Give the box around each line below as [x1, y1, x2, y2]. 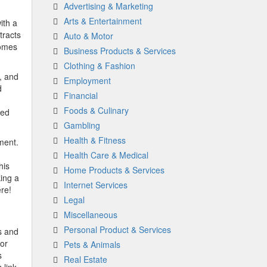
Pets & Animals [63, 238, 120, 250]
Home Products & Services [63, 164, 164, 176]
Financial [63, 89, 98, 101]
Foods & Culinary [63, 104, 129, 116]
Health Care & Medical [63, 149, 148, 161]
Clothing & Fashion [63, 60, 135, 72]
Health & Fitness [63, 134, 126, 146]
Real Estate [63, 253, 107, 265]
